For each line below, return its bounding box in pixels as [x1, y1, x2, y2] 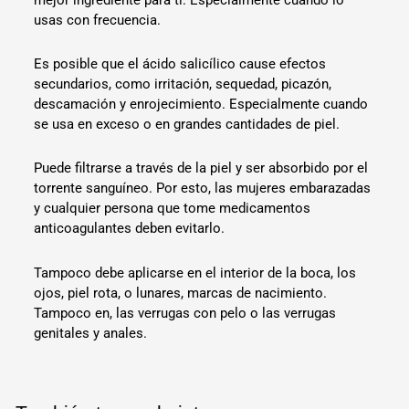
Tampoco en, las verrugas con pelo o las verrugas [34, 304, 337, 321]
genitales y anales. [34, 324, 148, 341]
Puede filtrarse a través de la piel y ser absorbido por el [34, 160, 369, 177]
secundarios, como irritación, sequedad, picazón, [34, 76, 332, 93]
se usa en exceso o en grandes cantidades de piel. [34, 116, 341, 133]
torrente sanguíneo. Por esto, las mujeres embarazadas [34, 180, 372, 197]
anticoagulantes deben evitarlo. [34, 220, 225, 237]
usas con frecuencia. [34, 11, 162, 28]
